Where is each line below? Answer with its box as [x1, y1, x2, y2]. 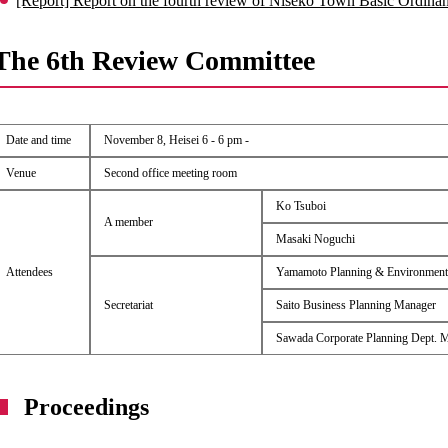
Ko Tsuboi [275, 198, 326, 213]
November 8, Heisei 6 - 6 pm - [103, 132, 249, 147]
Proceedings [24, 393, 150, 420]
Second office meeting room [103, 165, 237, 180]
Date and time [5, 132, 71, 147]
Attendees [5, 264, 53, 279]
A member [103, 214, 153, 229]
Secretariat [103, 297, 153, 312]
